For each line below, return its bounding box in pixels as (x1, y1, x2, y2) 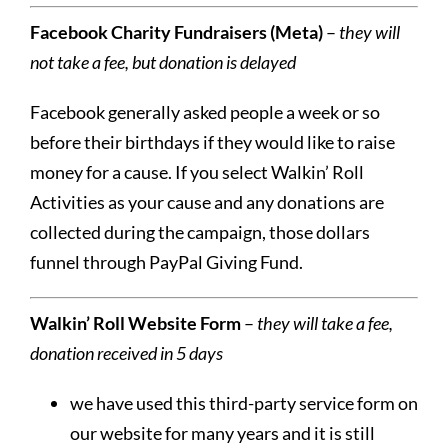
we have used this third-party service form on (69, 391, 418, 414)
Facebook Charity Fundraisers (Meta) (29, 20, 323, 43)
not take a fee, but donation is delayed (29, 50, 296, 73)
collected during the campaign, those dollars (29, 220, 370, 243)
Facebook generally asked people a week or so (29, 100, 380, 123)
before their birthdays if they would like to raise (29, 130, 395, 153)
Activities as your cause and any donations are (29, 190, 384, 213)
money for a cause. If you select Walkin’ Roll (29, 160, 364, 183)
